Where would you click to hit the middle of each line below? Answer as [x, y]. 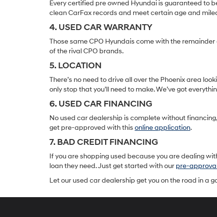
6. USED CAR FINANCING [101, 104]
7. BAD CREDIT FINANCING [104, 142]
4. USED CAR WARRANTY [101, 27]
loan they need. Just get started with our [113, 166]
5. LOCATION [76, 65]
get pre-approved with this [92, 127]
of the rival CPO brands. [86, 51]
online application [163, 127]
